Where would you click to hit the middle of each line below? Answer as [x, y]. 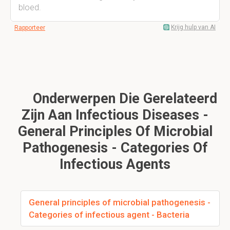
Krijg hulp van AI [193, 27]
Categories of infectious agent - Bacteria [109, 215]
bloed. [30, 7]
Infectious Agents [115, 164]
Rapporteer [30, 28]
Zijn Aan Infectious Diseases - [115, 115]
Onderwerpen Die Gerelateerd [123, 99]
